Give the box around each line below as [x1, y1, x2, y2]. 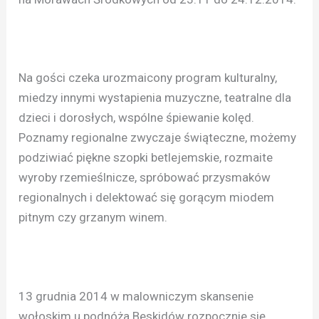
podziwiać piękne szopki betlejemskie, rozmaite [19, 150, 273, 165]
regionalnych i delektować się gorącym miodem [19, 190, 275, 205]
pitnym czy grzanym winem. [19, 210, 168, 225]
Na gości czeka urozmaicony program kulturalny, [19, 70, 278, 85]
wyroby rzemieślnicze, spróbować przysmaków [19, 170, 271, 185]
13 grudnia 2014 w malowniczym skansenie [19, 288, 254, 303]
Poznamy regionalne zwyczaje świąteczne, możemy [19, 130, 297, 145]
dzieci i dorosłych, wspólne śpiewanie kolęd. [19, 110, 255, 125]
